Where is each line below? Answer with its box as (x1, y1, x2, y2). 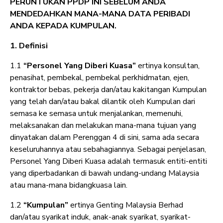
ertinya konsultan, (138, 60, 200, 72)
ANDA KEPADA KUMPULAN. (10, 20, 116, 32)
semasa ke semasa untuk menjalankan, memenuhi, (10, 108, 183, 119)
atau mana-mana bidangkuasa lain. (10, 180, 127, 191)
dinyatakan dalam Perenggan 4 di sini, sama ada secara (10, 132, 199, 143)
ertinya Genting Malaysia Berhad (70, 200, 183, 211)
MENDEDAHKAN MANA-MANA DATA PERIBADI (10, 8, 190, 20)
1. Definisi (10, 40, 48, 52)
